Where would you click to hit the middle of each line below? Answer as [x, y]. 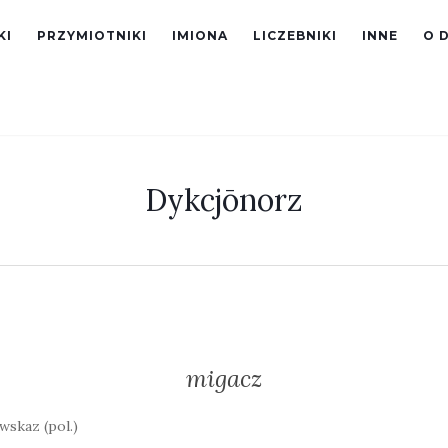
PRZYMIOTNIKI [92, 35]
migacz [224, 378]
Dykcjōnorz [224, 200]
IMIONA [200, 35]
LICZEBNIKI [295, 35]
